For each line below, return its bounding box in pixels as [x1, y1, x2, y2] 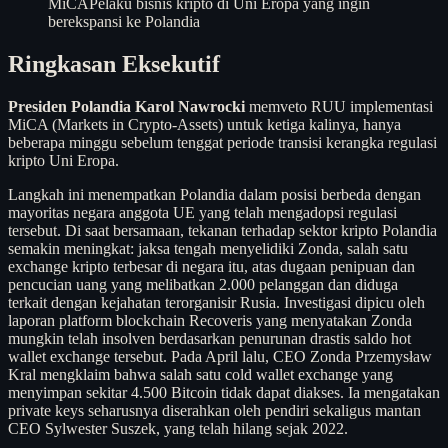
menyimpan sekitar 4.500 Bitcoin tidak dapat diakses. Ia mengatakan [8, 383, 440, 401]
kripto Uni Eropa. [8, 151, 119, 169]
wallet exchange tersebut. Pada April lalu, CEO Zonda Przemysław [8, 347, 432, 365]
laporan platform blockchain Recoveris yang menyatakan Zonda [8, 311, 412, 329]
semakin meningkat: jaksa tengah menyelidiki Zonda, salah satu [8, 239, 408, 257]
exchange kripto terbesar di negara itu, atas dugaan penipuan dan [8, 257, 415, 275]
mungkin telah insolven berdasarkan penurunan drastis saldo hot [8, 329, 411, 347]
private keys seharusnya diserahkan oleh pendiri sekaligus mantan [8, 401, 421, 419]
